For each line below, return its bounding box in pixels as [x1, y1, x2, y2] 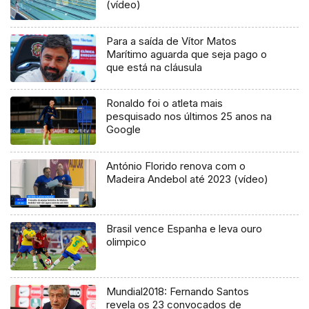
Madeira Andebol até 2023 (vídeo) [106, 172, 269, 186]
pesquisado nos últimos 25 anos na [106, 110, 272, 123]
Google [106, 123, 141, 137]
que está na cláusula [106, 60, 203, 74]
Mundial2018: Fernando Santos [106, 285, 250, 299]
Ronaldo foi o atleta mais [106, 97, 223, 110]
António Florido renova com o [106, 159, 246, 173]
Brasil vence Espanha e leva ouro [106, 222, 263, 236]
